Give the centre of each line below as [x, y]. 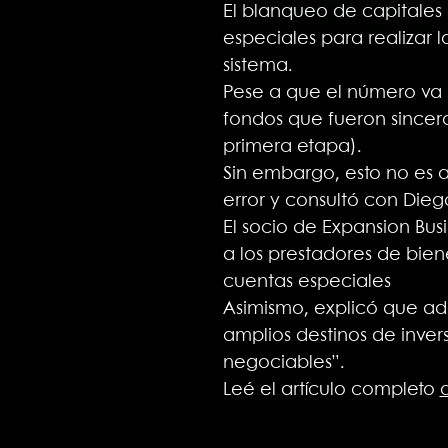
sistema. [257, 65]
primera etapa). [292, 146]
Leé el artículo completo [331, 389]
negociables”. [283, 362]
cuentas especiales [306, 281]
